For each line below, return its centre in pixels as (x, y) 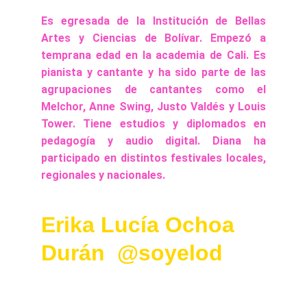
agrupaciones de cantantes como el (153, 89)
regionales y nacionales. (103, 175)
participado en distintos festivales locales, (153, 158)
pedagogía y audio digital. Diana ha (153, 141)
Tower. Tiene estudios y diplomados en (153, 124)
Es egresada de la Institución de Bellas (153, 21)
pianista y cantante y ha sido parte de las (153, 72)
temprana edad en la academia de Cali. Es (153, 55)
